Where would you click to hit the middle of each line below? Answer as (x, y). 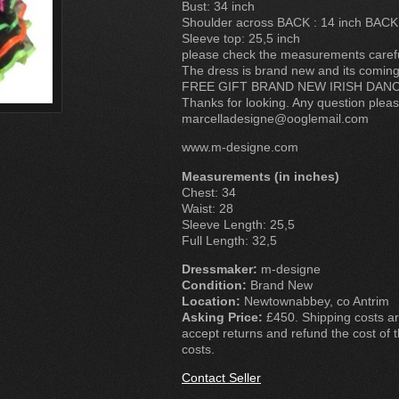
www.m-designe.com (240, 147)
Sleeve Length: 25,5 (238, 224)
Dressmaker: (220, 269)
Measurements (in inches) (261, 176)
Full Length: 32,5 (229, 240)
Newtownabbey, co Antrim (315, 301)
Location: (211, 301)
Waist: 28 (208, 208)
